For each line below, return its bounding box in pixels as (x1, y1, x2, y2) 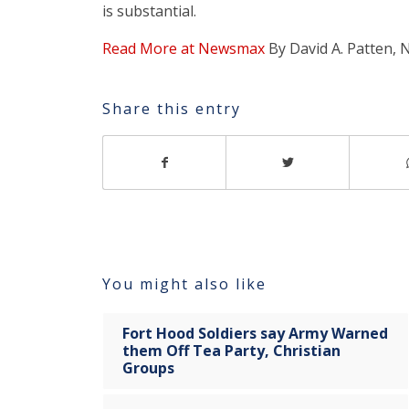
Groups (122, 357, 174, 378)
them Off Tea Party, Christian (122, 340, 341, 361)
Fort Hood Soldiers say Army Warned (122, 322, 388, 343)
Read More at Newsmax (102, 38, 265, 59)
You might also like (102, 273, 267, 294)
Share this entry (102, 98, 241, 119)
